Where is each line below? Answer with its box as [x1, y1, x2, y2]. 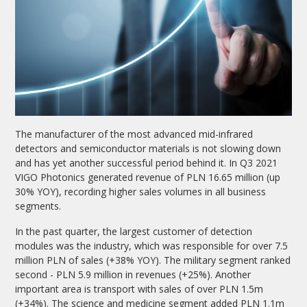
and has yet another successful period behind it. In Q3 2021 [15, 156, 278, 169]
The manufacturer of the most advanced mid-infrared [15, 127, 254, 140]
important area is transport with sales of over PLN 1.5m [15, 282, 264, 295]
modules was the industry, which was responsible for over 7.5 [15, 238, 288, 252]
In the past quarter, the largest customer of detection [15, 224, 253, 238]
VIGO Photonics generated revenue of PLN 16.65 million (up [15, 170, 281, 184]
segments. [15, 199, 62, 212]
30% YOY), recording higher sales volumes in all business [15, 184, 267, 198]
